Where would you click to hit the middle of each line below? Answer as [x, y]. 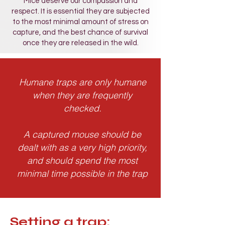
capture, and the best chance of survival [80, 32]
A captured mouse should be [82, 134]
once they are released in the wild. [80, 43]
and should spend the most [82, 160]
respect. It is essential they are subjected [80, 11]
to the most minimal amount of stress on [80, 22]
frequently [111, 95]
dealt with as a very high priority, [82, 147]
